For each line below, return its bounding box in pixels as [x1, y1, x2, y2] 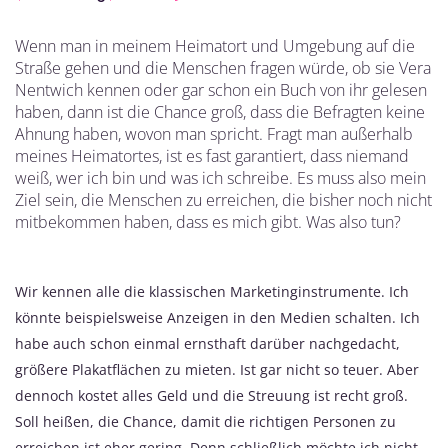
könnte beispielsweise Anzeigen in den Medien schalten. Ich [15, 307, 420, 327]
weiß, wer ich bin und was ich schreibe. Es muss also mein [15, 166, 426, 189]
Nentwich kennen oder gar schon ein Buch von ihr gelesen [15, 78, 427, 101]
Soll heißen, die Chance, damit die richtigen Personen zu [15, 411, 396, 431]
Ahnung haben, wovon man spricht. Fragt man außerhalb [15, 122, 413, 145]
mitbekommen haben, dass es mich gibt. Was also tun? [15, 210, 401, 233]
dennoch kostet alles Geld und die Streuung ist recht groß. [15, 385, 408, 405]
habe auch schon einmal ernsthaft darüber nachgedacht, [15, 333, 400, 353]
